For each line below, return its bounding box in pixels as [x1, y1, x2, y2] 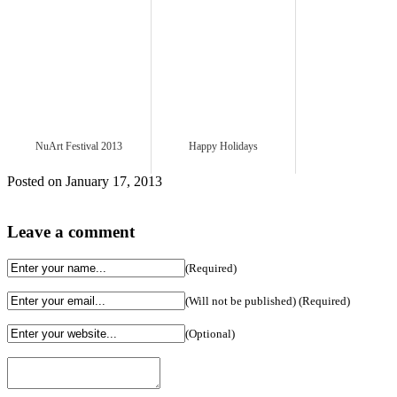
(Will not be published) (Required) [185, 293, 350, 307]
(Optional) [185, 326, 235, 340]
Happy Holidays [189, 140, 258, 153]
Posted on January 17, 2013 [7, 174, 162, 190]
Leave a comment [7, 222, 135, 241]
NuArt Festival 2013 [35, 140, 122, 153]
